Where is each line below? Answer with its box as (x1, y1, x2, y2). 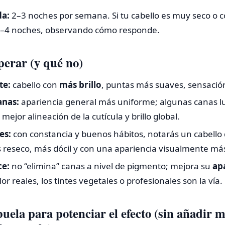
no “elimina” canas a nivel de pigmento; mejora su (9, 160, 212, 172)
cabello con (10, 78, 59, 90)
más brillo (59, 78, 101, 90)
